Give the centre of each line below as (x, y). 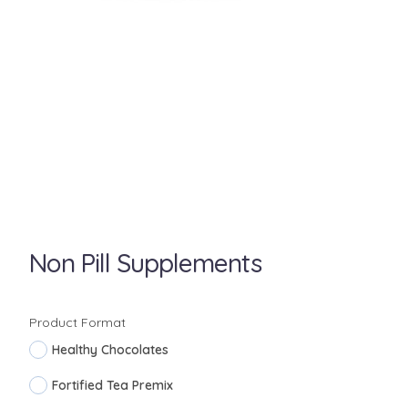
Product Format (77, 322)
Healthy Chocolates (110, 350)
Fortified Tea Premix (112, 385)
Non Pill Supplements (145, 263)
